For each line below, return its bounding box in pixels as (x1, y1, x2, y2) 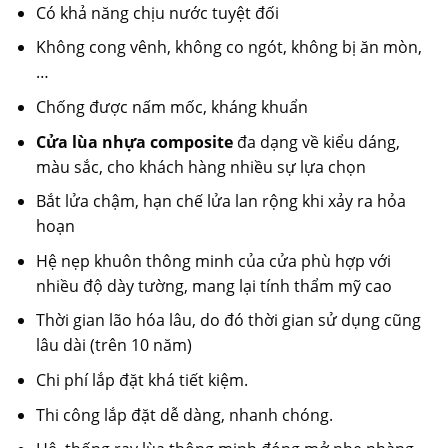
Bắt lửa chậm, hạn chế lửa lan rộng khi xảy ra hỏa (35, 190, 406, 213)
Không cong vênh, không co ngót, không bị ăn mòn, (35, 36, 422, 59)
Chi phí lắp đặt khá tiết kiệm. (35, 368, 248, 391)
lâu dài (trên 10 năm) (35, 334, 192, 357)
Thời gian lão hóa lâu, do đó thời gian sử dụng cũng (35, 309, 421, 332)
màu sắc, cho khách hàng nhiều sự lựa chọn (35, 155, 366, 178)
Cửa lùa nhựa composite (35, 130, 233, 153)
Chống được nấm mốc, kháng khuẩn (35, 95, 308, 118)
